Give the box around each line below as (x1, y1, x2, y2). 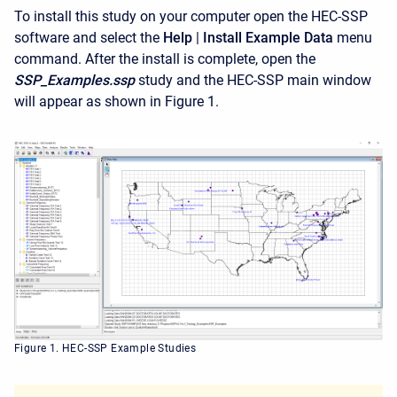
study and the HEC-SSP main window (135, 72, 371, 89)
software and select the (14, 29, 163, 46)
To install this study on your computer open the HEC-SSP (14, 8, 368, 25)
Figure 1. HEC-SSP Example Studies (14, 342, 197, 355)
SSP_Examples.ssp (14, 72, 135, 89)
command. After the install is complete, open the (14, 51, 315, 67)
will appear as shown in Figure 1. (14, 93, 222, 110)
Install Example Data (203, 29, 333, 46)
